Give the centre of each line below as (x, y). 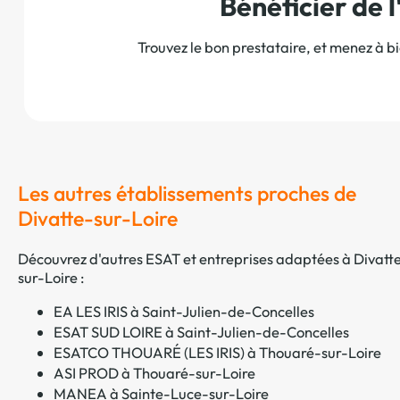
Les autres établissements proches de (187, 194)
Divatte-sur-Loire (98, 219)
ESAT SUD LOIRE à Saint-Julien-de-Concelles (201, 331)
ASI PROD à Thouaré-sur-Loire (154, 372)
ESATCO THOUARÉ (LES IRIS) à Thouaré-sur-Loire (217, 352)
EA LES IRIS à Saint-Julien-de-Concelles (184, 311)
